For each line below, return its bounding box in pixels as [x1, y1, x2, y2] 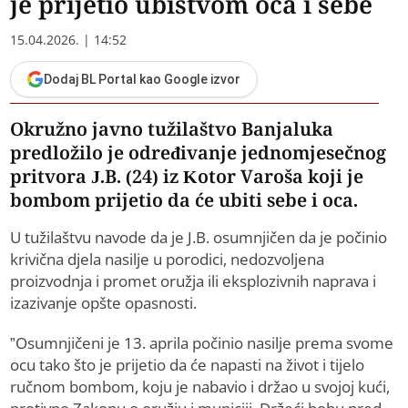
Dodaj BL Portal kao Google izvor [44, 72, 241, 87]
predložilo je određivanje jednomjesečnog [10, 140, 387, 166]
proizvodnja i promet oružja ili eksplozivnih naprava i [10, 270, 377, 292]
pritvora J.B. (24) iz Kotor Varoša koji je [10, 164, 364, 189]
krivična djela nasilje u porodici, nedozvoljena [10, 249, 325, 270]
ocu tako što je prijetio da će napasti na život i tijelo [10, 354, 365, 376]
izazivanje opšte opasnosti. [10, 292, 198, 314]
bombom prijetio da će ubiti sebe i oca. [10, 188, 359, 213]
